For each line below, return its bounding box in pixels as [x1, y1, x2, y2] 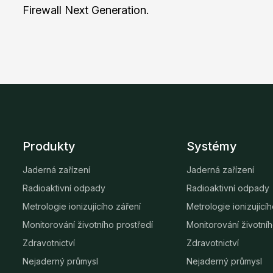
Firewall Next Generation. [23, 4, 149, 17]
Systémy [186, 139, 238, 154]
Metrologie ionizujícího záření [23, 201, 141, 212]
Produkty [23, 139, 76, 154]
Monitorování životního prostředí [23, 219, 153, 230]
